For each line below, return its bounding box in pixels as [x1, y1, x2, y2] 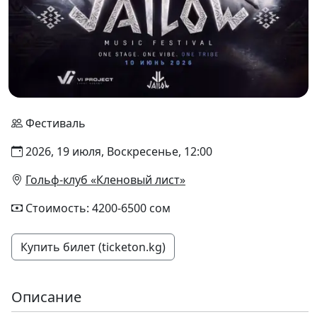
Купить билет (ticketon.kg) [21, 239, 166, 255]
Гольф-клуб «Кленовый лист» [25, 172, 185, 188]
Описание [11, 287, 81, 306]
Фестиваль [25, 115, 86, 131]
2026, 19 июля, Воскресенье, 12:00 [25, 144, 212, 159]
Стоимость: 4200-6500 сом [25, 200, 171, 216]
